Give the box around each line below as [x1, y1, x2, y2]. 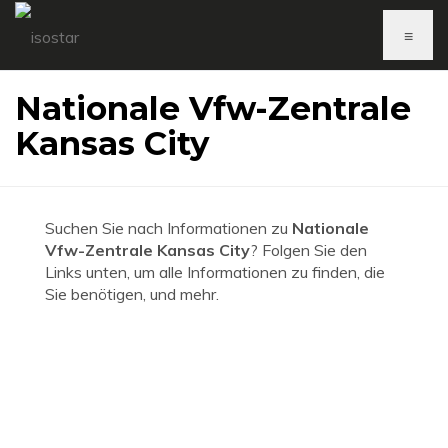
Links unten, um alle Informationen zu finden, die [45, 262, 385, 282]
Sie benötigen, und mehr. [45, 284, 219, 304]
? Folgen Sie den [250, 240, 367, 260]
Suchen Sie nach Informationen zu [45, 218, 292, 238]
